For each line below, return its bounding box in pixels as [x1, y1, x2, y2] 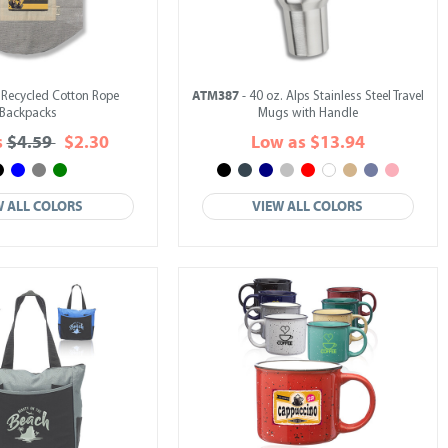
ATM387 [192, 88, 239, 104]
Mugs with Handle [258, 107, 358, 120]
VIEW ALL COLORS [252, 198, 364, 215]
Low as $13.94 [251, 132, 365, 153]
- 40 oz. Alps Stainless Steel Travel [239, 90, 424, 103]
